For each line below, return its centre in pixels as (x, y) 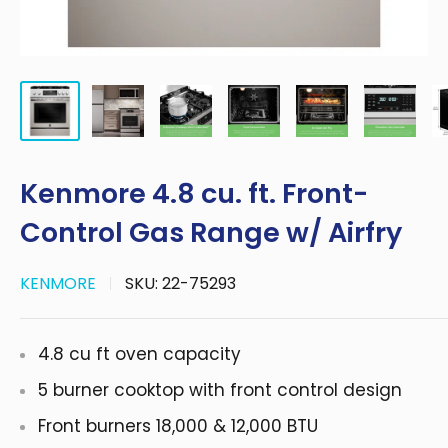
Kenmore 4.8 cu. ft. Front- (194, 193)
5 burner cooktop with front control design (220, 390)
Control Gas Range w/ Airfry (211, 232)
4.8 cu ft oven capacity (139, 354)
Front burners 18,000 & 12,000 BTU (178, 426)
